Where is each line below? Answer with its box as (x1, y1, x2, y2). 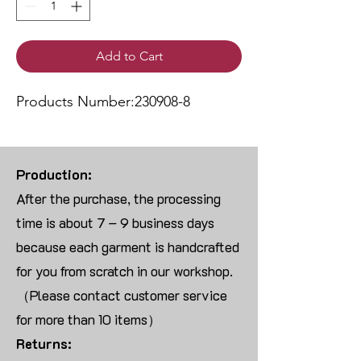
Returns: (16, 334, 72, 353)
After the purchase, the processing (16, 189, 221, 208)
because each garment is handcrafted (16, 238, 239, 256)
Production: (16, 165, 92, 184)
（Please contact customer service (16, 286, 227, 305)
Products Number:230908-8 (16, 93, 190, 111)
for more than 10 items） (16, 310, 161, 329)
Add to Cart (95, 48, 163, 64)
